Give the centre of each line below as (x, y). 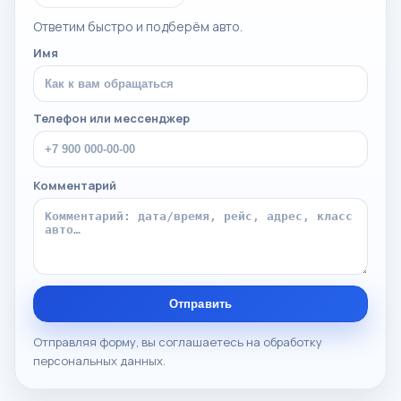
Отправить (200, 304)
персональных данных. (99, 361)
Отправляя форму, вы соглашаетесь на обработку (178, 342)
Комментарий (75, 185)
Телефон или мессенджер (111, 118)
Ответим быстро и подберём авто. (138, 26)
